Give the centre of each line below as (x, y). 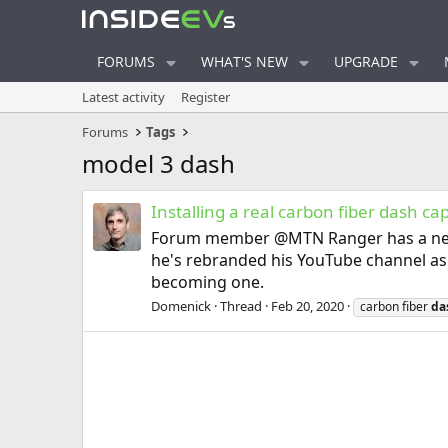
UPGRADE (366, 61)
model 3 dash (158, 163)
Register (205, 97)
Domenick (181, 306)
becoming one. (207, 282)
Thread (241, 306)
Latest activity (123, 97)
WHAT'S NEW (245, 61)
